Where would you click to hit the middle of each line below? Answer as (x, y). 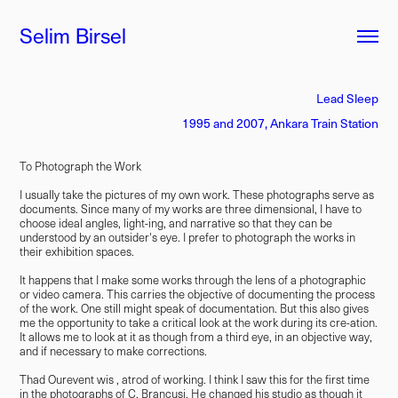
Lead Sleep (347, 98)
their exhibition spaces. (77, 251)
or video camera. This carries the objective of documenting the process (198, 294)
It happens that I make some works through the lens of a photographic (193, 280)
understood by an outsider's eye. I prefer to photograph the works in (188, 237)
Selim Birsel (73, 36)
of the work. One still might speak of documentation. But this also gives (195, 308)
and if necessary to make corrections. (114, 351)
